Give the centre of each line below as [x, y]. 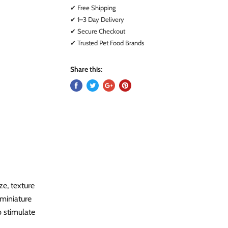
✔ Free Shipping [93, 7]
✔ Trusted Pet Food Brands [107, 42]
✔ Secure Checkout [98, 31]
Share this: [87, 69]
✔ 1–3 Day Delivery [97, 19]
